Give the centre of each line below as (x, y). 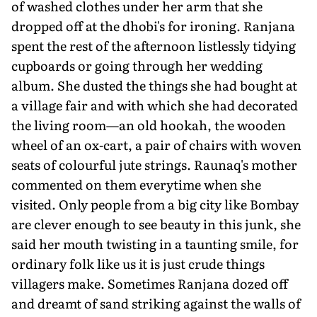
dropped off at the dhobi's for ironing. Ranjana (153, 25)
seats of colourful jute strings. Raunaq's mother (154, 164)
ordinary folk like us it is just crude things (138, 263)
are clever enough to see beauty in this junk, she (156, 224)
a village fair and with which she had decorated (155, 105)
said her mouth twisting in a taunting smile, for (155, 243)
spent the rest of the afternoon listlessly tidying (154, 45)
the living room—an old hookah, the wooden (149, 125)
